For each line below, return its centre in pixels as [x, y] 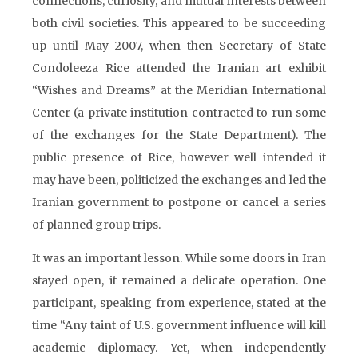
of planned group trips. [96, 225]
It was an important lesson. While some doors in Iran [179, 258]
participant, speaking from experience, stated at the [179, 303]
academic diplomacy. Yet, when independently [179, 348]
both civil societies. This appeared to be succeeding [179, 23]
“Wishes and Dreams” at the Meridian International [179, 90]
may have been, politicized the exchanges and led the [179, 180]
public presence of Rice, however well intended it [179, 157]
